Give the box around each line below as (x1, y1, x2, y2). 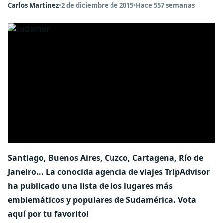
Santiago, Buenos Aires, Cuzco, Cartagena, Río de (8, 152, 203, 163)
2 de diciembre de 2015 (61, 1, 133, 10)
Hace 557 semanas (136, 1, 195, 10)
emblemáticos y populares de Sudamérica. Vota (8, 194, 196, 205)
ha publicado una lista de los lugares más (8, 180, 173, 191)
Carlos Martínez (8, 1, 59, 10)
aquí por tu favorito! (8, 208, 89, 219)
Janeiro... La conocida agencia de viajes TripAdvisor (8, 166, 210, 177)
